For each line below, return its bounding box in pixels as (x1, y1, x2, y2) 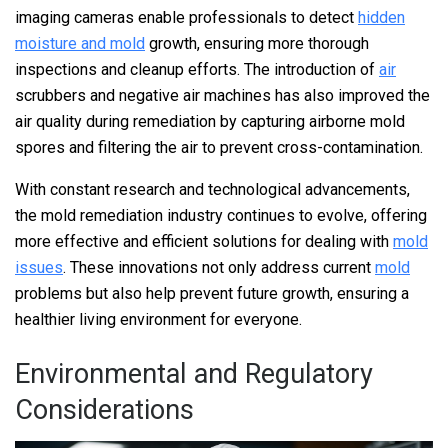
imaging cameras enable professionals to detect (15, 8, 358, 28)
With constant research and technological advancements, (15, 180, 410, 200)
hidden (358, 8, 405, 28)
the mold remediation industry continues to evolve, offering (15, 206, 427, 226)
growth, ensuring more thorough (145, 34, 369, 54)
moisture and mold (15, 34, 145, 54)
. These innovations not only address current (63, 258, 375, 278)
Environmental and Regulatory (15, 357, 373, 390)
